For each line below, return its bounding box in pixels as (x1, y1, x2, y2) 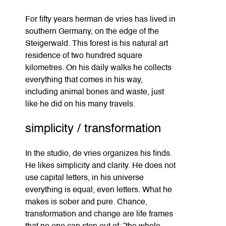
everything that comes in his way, (25, 76, 143, 84)
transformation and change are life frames (25, 210, 173, 218)
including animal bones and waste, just (25, 88, 164, 96)
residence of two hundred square (25, 51, 142, 60)
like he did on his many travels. (25, 100, 135, 108)
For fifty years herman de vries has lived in (25, 15, 176, 24)
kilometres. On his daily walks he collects (25, 64, 172, 72)
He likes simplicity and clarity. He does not (25, 161, 176, 170)
